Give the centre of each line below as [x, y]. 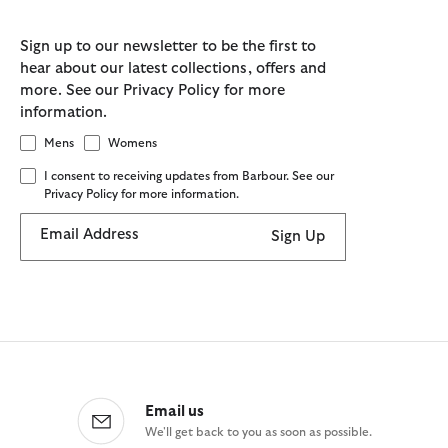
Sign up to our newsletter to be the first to [168, 47]
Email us [174, 411]
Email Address [89, 234]
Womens [132, 143]
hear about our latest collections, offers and [173, 69]
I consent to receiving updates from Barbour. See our [189, 175]
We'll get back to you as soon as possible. [258, 431]
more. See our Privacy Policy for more [152, 91]
